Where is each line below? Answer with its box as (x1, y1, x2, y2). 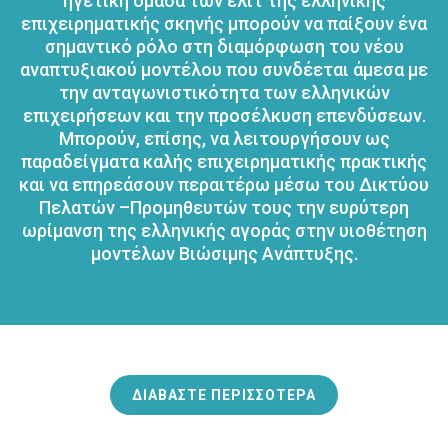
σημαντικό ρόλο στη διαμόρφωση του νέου (44, 36, 404, 58)
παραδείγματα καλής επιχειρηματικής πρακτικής (21, 151, 427, 173)
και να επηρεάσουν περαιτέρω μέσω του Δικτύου (19, 174, 429, 196)
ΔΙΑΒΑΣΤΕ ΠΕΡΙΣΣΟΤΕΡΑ (132, 387, 316, 404)
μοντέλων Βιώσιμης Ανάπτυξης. (90, 243, 358, 265)
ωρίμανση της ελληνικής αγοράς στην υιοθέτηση (21, 220, 427, 242)
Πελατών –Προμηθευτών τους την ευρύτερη (39, 197, 409, 219)
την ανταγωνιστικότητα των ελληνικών (58, 82, 390, 104)
